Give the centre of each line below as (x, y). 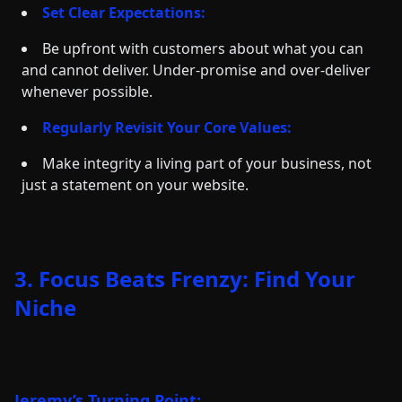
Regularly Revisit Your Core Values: (167, 127)
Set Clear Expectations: (124, 13)
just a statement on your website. (135, 185)
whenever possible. (87, 92)
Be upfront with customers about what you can (203, 48)
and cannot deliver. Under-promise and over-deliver (196, 70)
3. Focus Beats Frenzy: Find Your (185, 279)
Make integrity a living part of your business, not (207, 163)
